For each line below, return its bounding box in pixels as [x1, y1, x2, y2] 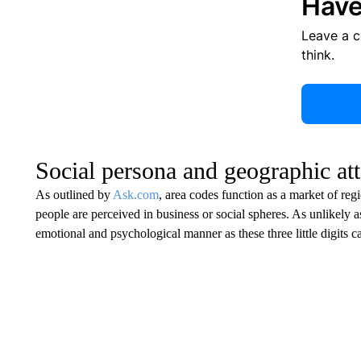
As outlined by [35, 187, 113, 201]
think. [301, 46, 334, 63]
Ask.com [112, 187, 159, 201]
